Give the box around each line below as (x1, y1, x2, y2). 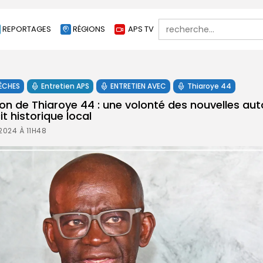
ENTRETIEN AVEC (110, 81, 166, 91)
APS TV (128, 23, 154, 35)
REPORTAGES (2, 23, 51, 35)
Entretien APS (41, 81, 89, 91)
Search (158, 16, 187, 28)
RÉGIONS (73, 23, 105, 35)
